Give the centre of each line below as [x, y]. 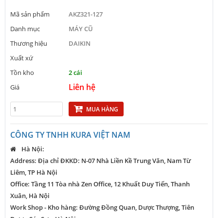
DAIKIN [80, 43]
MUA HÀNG [102, 109]
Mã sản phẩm [30, 14]
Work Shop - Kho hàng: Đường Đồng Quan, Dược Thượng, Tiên [102, 207]
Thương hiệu [29, 43]
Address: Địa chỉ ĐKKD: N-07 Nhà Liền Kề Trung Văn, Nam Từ [100, 161]
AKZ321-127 [86, 14]
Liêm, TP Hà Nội [34, 172]
